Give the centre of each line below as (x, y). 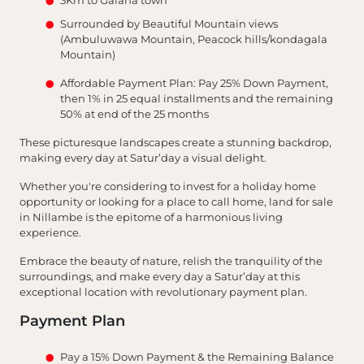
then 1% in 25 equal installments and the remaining (197, 98)
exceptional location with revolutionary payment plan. (163, 291)
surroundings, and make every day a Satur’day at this (160, 276)
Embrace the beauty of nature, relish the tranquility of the (171, 260)
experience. (52, 232)
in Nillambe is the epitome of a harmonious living (151, 217)
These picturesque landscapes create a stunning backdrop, (175, 142)
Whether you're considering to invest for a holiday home (168, 186)
